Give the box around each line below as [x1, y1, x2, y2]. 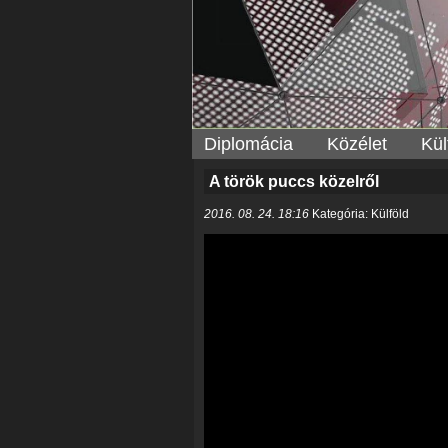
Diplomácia [204, 134, 293, 155]
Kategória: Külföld [309, 207, 409, 222]
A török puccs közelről [209, 173, 379, 191]
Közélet [327, 134, 387, 155]
